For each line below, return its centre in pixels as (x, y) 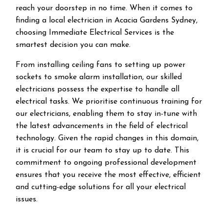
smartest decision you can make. (73, 45)
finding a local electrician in (65, 21)
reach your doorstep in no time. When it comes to (104, 8)
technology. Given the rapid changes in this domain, (107, 138)
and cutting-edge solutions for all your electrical (101, 187)
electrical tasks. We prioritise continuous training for (109, 102)
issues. (27, 199)
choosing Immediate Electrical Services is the (95, 33)
